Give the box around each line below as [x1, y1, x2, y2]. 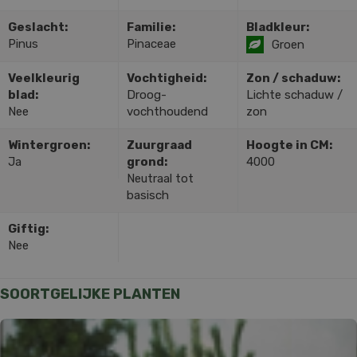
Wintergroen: [8, 138, 90, 153]
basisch [127, 188, 170, 203]
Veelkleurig [8, 71, 80, 86]
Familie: [127, 20, 176, 35]
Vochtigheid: [127, 71, 207, 86]
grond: [127, 155, 168, 170]
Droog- [127, 88, 167, 103]
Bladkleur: [245, 20, 309, 35]
